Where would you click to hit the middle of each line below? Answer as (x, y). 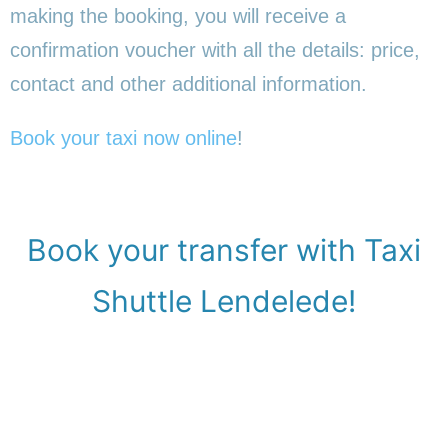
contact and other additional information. (188, 83)
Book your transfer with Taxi (224, 249)
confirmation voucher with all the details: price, (215, 49)
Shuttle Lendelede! (224, 300)
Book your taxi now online (123, 137)
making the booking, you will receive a (178, 15)
